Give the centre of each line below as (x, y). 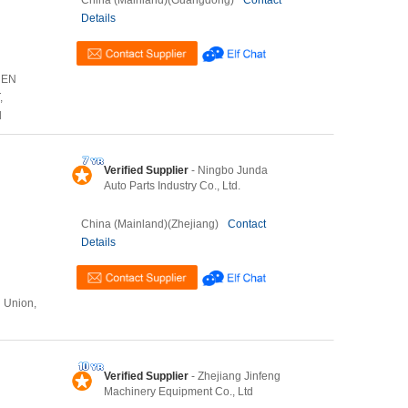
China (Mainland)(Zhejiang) (150, 224)
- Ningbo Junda (228, 170)
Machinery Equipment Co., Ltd (178, 392)
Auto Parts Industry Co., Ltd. (172, 186)
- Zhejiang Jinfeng (235, 376)
